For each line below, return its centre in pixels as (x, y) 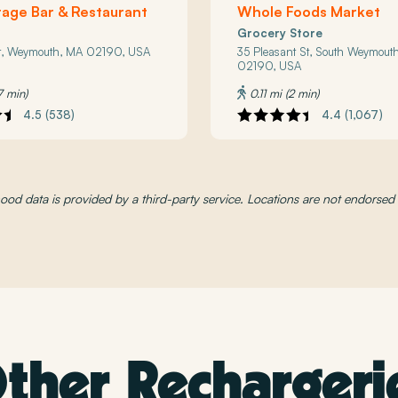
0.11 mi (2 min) (283, 93)
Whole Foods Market (309, 11)
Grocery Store (280, 32)
